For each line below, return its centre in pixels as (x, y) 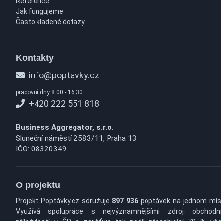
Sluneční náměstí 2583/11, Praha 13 (76, 138)
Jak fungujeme (39, 11)
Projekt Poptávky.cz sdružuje (64, 201)
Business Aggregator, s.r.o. (65, 127)
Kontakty (35, 58)
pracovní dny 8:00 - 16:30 (49, 92)
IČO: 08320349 (41, 149)
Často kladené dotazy (50, 22)
